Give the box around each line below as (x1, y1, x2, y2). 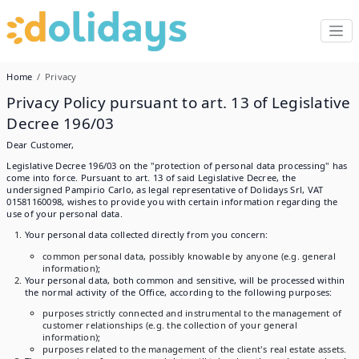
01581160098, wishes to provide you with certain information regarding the (6, 196, 338, 208)
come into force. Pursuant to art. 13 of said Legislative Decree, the (6, 171, 296, 184)
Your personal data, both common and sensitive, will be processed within (24, 273, 345, 286)
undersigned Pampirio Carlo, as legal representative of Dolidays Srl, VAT (6, 184, 324, 196)
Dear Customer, (6, 138, 74, 151)
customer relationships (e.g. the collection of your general (42, 318, 297, 331)
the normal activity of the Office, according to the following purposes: (24, 285, 333, 298)
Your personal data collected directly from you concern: (24, 228, 268, 241)
